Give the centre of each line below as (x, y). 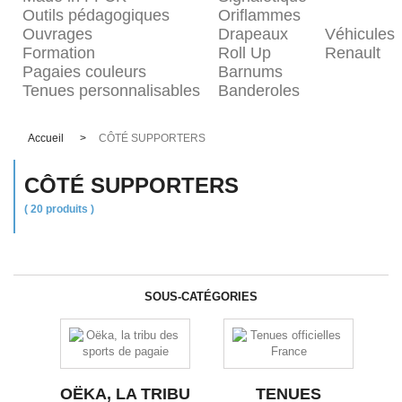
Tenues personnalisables (111, 91)
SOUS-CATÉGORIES (201, 297)
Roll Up (245, 53)
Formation (59, 53)
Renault (353, 53)
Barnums (250, 72)
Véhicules (360, 34)
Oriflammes (259, 15)
